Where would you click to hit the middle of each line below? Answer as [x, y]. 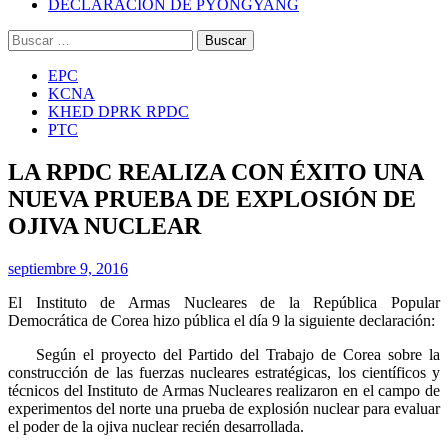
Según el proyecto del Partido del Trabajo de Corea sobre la [224, 354]
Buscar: [31, 37]
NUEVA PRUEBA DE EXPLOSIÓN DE [212, 198]
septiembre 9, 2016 [68, 268]
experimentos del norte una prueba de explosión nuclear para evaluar [224, 408]
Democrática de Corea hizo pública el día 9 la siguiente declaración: [221, 320]
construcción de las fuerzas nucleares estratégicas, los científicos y [224, 372]
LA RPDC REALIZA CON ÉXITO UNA [215, 171]
